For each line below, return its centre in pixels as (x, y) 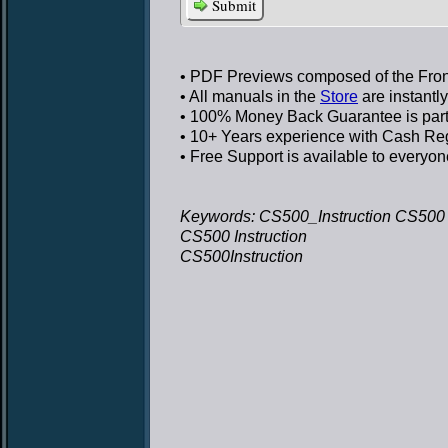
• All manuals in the (250, 96)
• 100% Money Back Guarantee (291, 116)
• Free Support (231, 156)
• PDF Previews (236, 76)
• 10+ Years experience (262, 136)
